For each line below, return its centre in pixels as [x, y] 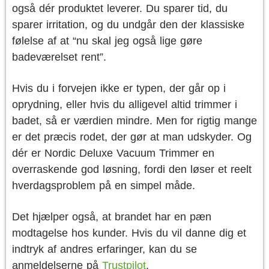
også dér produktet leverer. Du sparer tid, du [120, 8]
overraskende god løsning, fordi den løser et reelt [132, 169]
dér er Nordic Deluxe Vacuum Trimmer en [113, 153]
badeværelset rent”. [59, 57]
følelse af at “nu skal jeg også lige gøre [107, 41]
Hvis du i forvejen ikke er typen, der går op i [119, 88]
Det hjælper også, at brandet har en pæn [112, 217]
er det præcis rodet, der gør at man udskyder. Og [132, 137]
